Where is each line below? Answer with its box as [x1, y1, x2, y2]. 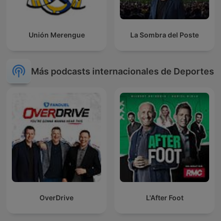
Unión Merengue [28, 31, 85, 39]
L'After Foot [146, 193, 184, 202]
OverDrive [39, 193, 74, 202]
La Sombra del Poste [130, 31, 199, 39]
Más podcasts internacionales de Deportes [31, 66, 214, 76]
